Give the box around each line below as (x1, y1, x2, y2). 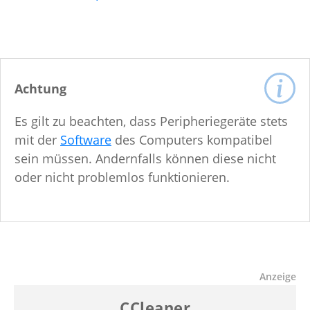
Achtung (15, 80, 66, 98)
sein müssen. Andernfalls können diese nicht (15, 150, 276, 167)
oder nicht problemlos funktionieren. (15, 169, 230, 186)
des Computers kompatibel (111, 131, 273, 149)
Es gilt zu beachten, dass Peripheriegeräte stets (15, 113, 288, 130)
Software (60, 131, 111, 149)
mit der (15, 131, 60, 149)
